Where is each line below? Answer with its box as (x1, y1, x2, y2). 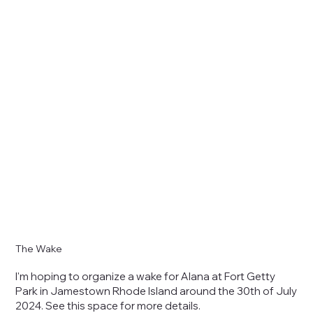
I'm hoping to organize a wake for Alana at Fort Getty (15, 270, 276, 284)
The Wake (15, 242, 63, 255)
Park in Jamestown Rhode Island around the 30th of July (15, 284, 298, 298)
